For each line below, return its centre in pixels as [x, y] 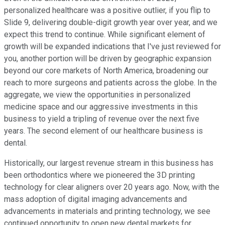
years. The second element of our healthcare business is [103, 131]
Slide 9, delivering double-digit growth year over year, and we [111, 23]
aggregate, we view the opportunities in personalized [97, 95]
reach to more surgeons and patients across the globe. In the [110, 83]
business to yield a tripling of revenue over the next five [102, 119]
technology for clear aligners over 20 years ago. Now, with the [112, 187]
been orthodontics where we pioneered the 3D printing [99, 175]
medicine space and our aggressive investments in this [101, 107]
